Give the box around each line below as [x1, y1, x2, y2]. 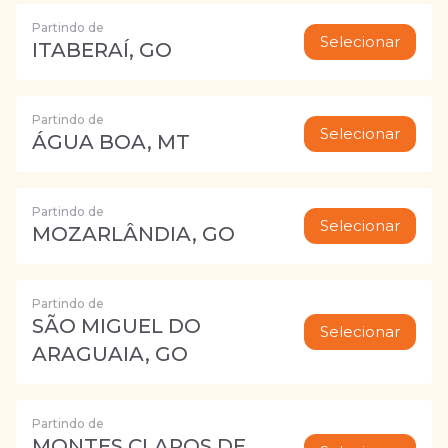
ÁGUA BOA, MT [32, 130, 190, 154]
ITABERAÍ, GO [32, 38, 172, 62]
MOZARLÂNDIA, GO [32, 222, 235, 246]
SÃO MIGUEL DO [32, 314, 201, 338]
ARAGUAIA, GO [32, 342, 188, 366]
